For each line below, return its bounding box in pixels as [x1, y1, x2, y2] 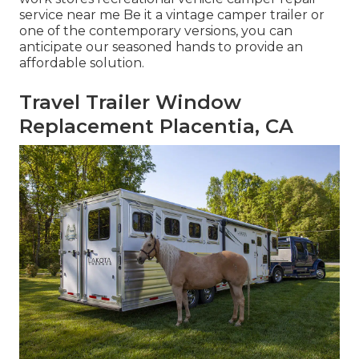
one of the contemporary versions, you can [19, 23, 292, 39]
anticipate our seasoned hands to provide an [19, 39, 303, 55]
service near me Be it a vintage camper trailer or [19, 7, 325, 23]
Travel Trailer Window [19, 91, 241, 115]
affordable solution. [19, 55, 144, 71]
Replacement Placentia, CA [19, 115, 293, 139]
